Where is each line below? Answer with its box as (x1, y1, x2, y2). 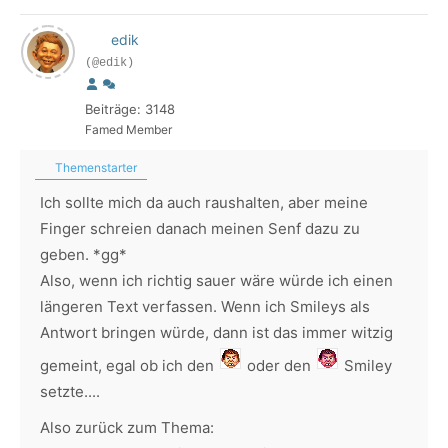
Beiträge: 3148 (85, 101, 175, 117)
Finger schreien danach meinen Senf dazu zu (40, 219, 360, 238)
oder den (243, 356, 315, 375)
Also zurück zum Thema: (40, 418, 214, 437)
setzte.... (40, 382, 100, 401)
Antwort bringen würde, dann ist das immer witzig (40, 323, 393, 342)
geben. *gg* (40, 245, 127, 264)
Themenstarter (52, 160, 137, 175)
